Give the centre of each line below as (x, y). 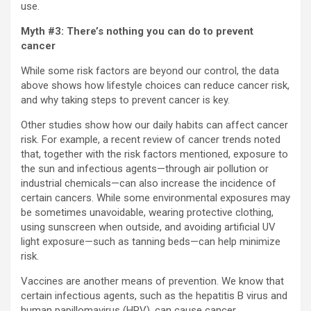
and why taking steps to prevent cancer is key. (125, 100)
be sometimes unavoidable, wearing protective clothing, (147, 213)
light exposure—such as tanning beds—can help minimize (151, 242)
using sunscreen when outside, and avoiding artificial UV (148, 227)
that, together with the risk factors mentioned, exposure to (154, 154)
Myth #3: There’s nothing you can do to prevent (137, 32)
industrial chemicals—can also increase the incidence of (149, 184)
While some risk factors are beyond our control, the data (150, 71)
